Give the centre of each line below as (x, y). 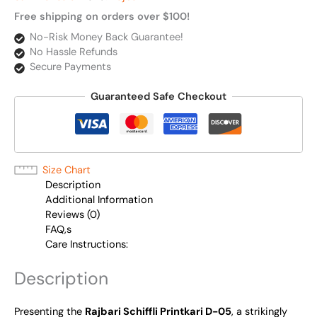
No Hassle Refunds (73, 52)
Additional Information (99, 200)
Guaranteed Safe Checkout (158, 96)
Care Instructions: (86, 245)
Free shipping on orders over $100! (102, 17)
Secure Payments (70, 67)
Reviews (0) (72, 215)
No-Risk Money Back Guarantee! (106, 37)
